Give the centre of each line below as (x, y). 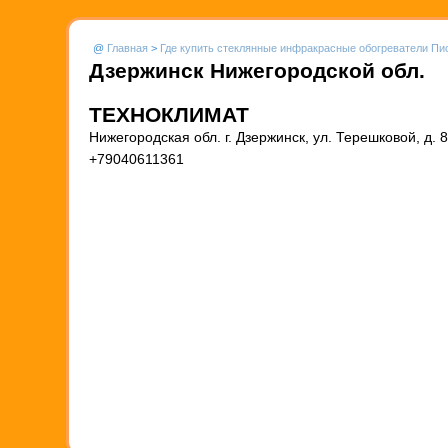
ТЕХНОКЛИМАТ (169, 114)
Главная (127, 48)
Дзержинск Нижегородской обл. (257, 70)
